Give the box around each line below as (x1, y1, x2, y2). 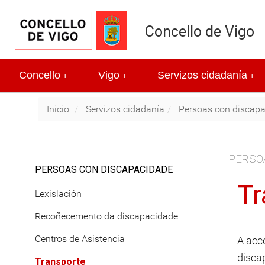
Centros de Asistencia (35, 233, 125, 245)
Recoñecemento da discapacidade (35, 210, 178, 222)
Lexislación (35, 188, 82, 199)
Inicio (47, 103, 69, 115)
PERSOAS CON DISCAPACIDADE (35, 164, 173, 176)
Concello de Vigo (145, 23, 254, 40)
